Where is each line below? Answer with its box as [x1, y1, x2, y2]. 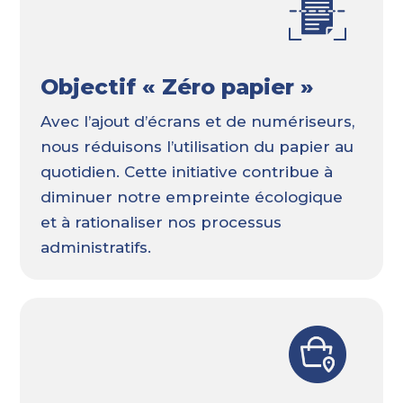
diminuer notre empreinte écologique [40, 187, 343, 206]
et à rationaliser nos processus [40, 212, 282, 231]
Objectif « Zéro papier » [40, 73, 314, 100]
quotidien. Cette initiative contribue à [40, 162, 333, 181]
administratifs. [40, 237, 151, 256]
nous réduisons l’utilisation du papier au [40, 137, 354, 156]
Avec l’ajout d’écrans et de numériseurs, [40, 112, 354, 130]
